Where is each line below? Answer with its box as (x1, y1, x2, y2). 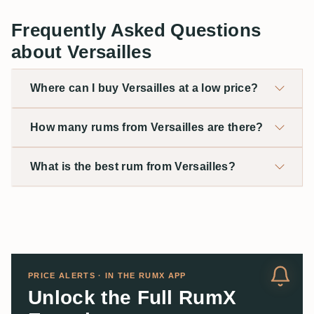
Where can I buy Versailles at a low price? (30, 81, 259, 94)
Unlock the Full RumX (28, 286, 237, 308)
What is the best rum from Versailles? (30, 160, 235, 172)
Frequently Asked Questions (11, 19, 261, 41)
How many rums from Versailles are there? (30, 121, 264, 133)
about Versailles (11, 41, 152, 62)
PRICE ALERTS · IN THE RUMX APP (28, 271, 186, 280)
